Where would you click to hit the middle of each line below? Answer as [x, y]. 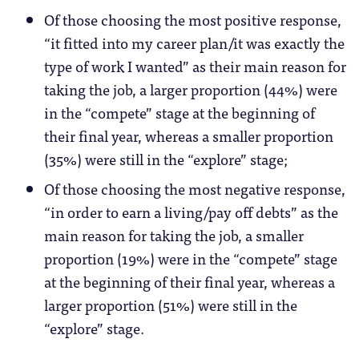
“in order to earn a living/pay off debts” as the [191, 211]
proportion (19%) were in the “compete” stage [191, 258]
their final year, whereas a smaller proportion [189, 135]
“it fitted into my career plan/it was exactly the [194, 42]
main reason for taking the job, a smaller [174, 234]
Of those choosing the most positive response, [193, 19]
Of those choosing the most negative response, [195, 188]
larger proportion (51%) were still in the [171, 304]
